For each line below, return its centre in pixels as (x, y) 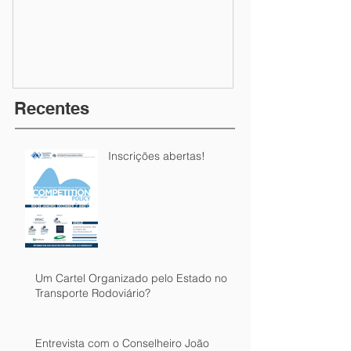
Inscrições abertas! (157, 156)
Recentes (52, 109)
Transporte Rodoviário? (93, 293)
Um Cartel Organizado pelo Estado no (131, 279)
